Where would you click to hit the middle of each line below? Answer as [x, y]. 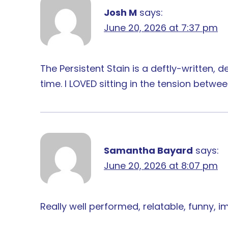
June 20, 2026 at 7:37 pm [161, 27]
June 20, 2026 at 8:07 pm [161, 165]
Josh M [120, 12]
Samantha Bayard [148, 150]
